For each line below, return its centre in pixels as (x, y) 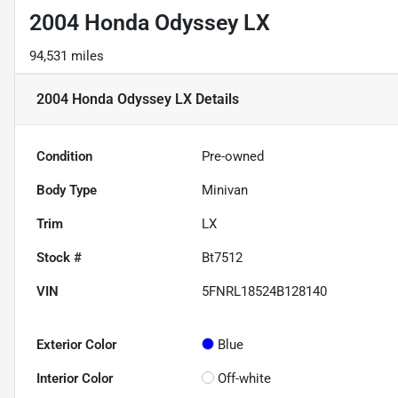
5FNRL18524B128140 (265, 292)
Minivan (225, 191)
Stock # (59, 258)
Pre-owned (233, 157)
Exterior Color (76, 345)
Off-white (245, 379)
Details (215, 99)
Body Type (67, 191)
